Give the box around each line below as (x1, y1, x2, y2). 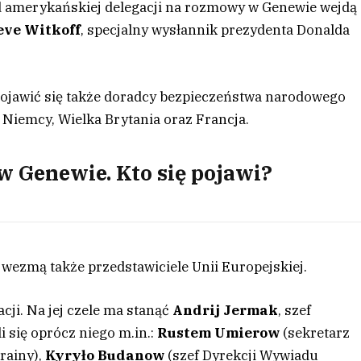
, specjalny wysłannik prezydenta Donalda (81, 21, 351, 39)
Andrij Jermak (172, 301, 279, 320)
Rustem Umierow (157, 324, 280, 342)
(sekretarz (280, 324, 351, 342)
